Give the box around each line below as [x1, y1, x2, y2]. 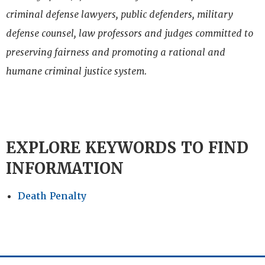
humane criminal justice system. [6, 65, 147, 78]
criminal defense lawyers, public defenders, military [6, 8, 233, 21]
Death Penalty [18, 190, 86, 203]
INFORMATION [6, 159, 124, 179]
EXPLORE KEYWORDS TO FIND [6, 138, 248, 159]
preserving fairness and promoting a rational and [6, 46, 225, 59]
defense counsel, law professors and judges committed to [6, 27, 253, 40]
